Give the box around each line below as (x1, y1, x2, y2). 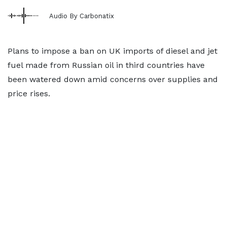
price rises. (8, 89, 50, 98)
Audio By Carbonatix (49, 12, 114, 20)
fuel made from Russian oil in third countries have (8, 60, 205, 70)
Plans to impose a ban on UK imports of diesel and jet (8, 46, 217, 56)
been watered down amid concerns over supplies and (8, 74, 218, 84)
